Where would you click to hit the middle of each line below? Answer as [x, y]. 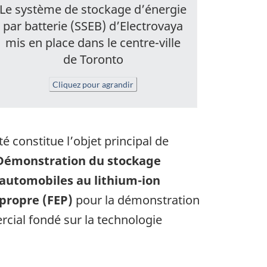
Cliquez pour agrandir [93, 85]
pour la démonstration [136, 200]
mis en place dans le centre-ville [93, 43]
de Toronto [93, 60]
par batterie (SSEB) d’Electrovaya [93, 26]
